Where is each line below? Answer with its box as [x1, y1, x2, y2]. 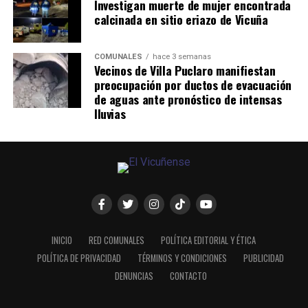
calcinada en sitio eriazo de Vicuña [93, 10, 268, 28]
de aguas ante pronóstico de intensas [93, 89, 282, 108]
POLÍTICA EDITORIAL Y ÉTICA [161, 233, 256, 247]
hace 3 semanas [152, 52, 211, 61]
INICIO [52, 233, 73, 247]
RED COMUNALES [89, 233, 145, 247]
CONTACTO [169, 269, 207, 283]
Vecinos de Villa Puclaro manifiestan [93, 60, 276, 79]
